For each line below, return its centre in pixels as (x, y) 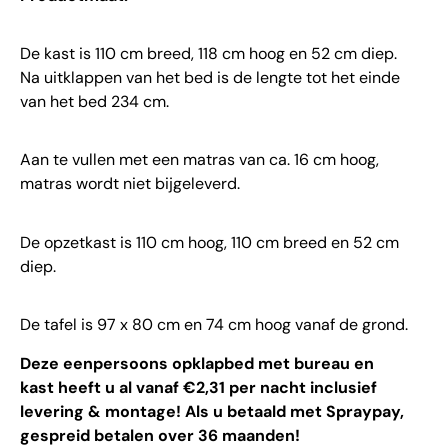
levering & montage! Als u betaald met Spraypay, (212, 411)
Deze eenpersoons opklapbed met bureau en (197, 363)
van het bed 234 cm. (94, 102)
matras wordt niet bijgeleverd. (130, 184)
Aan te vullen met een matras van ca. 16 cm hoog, (199, 160)
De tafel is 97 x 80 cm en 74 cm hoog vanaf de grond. (214, 325)
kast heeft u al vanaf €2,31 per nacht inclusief (198, 387)
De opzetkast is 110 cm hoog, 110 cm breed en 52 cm (209, 242)
